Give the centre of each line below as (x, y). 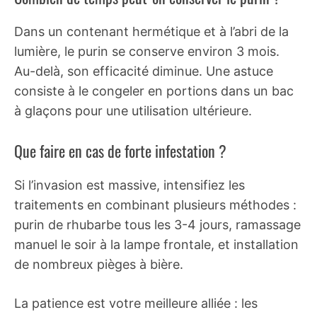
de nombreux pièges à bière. (99, 264)
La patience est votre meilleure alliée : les (136, 303)
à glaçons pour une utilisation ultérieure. (133, 110)
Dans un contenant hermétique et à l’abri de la (151, 31)
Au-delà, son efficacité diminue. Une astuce (144, 71)
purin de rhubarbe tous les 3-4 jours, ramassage (157, 224)
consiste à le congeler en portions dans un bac (154, 91)
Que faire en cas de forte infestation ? (120, 150)
